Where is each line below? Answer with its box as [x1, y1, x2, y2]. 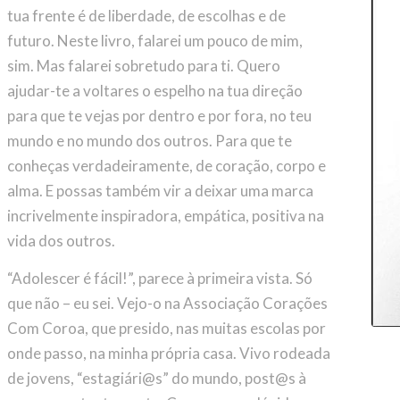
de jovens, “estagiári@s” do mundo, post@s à [6, 369, 306, 388]
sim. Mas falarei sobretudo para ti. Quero [6, 55, 280, 75]
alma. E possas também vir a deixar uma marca [6, 180, 313, 200]
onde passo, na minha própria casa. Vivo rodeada [6, 344, 330, 363]
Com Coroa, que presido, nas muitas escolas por [6, 319, 326, 338]
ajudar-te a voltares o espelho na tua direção [6, 80, 303, 100]
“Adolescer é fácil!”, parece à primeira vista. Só [6, 269, 312, 288]
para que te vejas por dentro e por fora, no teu [6, 105, 312, 125]
